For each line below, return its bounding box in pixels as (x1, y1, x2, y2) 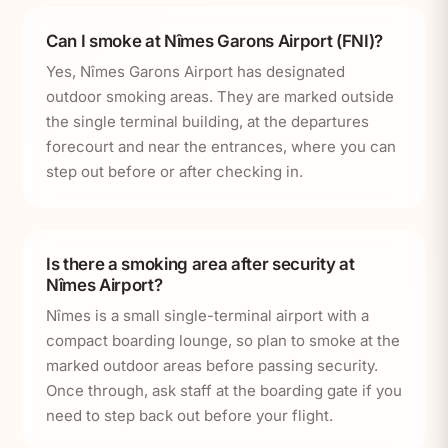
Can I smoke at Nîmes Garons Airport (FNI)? (46, 30, 383, 51)
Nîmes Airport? (46, 274, 163, 295)
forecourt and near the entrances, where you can (46, 137, 396, 157)
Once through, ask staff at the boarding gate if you (46, 381, 402, 401)
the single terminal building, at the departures (46, 112, 369, 132)
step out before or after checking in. (46, 162, 303, 182)
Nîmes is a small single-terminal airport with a (46, 306, 369, 326)
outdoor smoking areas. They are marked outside (46, 87, 394, 107)
